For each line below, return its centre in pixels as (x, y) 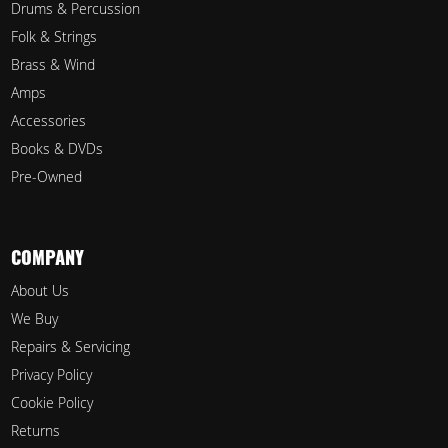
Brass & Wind (52, 65)
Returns (35, 431)
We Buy (34, 319)
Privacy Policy (51, 375)
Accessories (48, 121)
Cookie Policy (51, 403)
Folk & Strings (53, 37)
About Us (39, 291)
